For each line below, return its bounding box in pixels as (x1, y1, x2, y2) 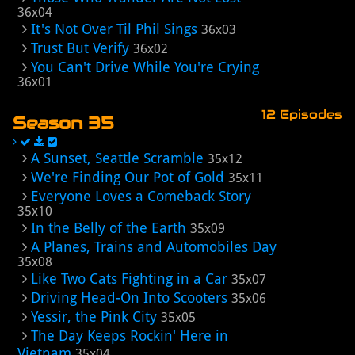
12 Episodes (261, 106, 342, 123)
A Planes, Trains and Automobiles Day (31, 239, 277, 255)
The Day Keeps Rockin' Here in (31, 327, 228, 344)
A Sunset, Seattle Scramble (31, 150, 204, 166)
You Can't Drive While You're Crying (31, 59, 259, 75)
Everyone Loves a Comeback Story (31, 188, 251, 204)
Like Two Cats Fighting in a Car (31, 270, 227, 287)
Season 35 (13, 112, 114, 134)
